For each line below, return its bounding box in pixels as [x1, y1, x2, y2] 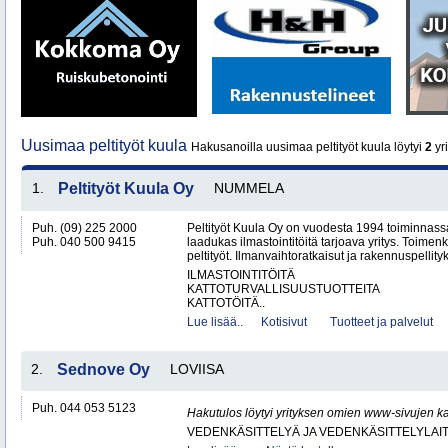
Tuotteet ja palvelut [330, 315, 433, 329]
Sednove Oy [57, 361, 150, 378]
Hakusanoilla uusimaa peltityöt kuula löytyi [191, 140, 425, 154]
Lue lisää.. [187, 315, 243, 329]
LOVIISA [170, 361, 224, 377]
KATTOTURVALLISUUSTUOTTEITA [187, 282, 380, 296]
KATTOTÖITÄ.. [187, 296, 265, 310]
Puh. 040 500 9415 [32, 235, 136, 249]
